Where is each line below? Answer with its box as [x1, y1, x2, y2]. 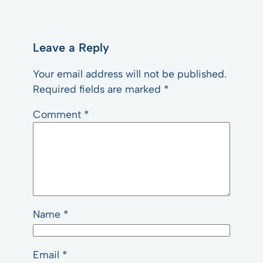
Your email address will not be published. [33, 67, 227, 80]
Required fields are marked [33, 82, 164, 95]
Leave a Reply [33, 41, 109, 55]
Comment [33, 108, 84, 121]
